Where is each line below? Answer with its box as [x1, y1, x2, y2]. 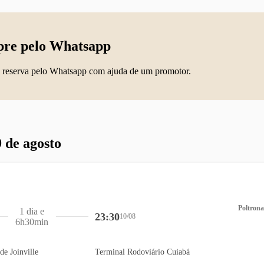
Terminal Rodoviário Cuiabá [94, 247, 190, 256]
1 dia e [19, 206, 44, 216]
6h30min [15, 216, 48, 227]
